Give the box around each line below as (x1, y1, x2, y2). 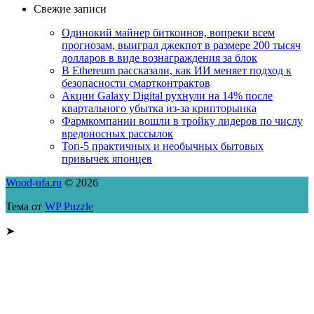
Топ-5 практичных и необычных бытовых (62, 139, 264, 152)
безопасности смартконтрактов (62, 76, 210, 89)
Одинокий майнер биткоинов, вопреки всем (62, 26, 275, 39)
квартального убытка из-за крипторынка (62, 102, 257, 114)
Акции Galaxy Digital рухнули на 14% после (62, 89, 273, 102)
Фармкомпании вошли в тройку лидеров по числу (62, 114, 303, 127)
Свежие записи (34, 2, 107, 15)
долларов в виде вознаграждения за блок (62, 51, 257, 64)
